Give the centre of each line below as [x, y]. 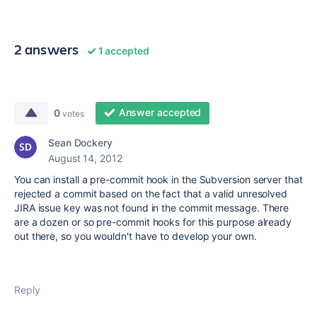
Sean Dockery [80, 143]
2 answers [47, 49]
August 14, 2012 [85, 158]
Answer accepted [160, 112]
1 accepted [123, 51]
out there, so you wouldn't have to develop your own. [136, 236]
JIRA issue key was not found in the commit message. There [152, 208]
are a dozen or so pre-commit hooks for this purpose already [153, 222]
